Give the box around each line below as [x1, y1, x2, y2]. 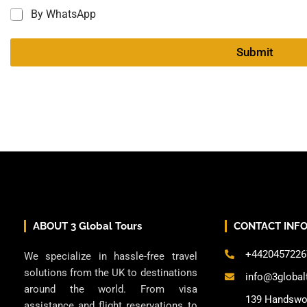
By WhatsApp [31, 8, 96, 21]
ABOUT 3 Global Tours [33, 220, 142, 233]
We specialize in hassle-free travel [24, 250, 197, 263]
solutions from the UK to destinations [24, 267, 197, 280]
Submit [236, 45, 274, 60]
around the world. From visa [24, 283, 197, 296]
